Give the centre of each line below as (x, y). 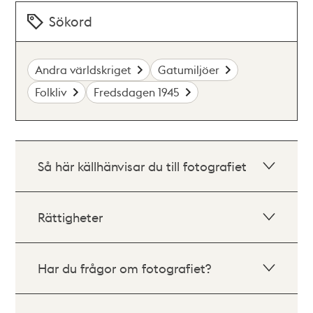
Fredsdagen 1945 (137, 92)
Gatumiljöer (189, 70)
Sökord (71, 21)
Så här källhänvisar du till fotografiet (143, 166)
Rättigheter (71, 217)
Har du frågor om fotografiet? (125, 268)
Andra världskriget (83, 70)
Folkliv (51, 92)
